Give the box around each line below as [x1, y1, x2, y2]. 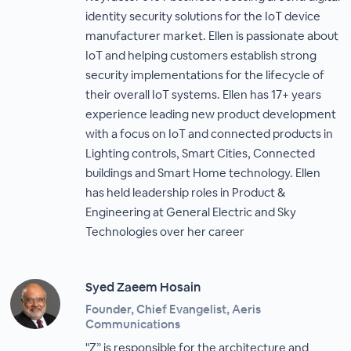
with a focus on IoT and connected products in [85, 126, 334, 141]
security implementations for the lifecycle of [85, 67, 325, 82]
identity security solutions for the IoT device [85, 9, 321, 24]
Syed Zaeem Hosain [85, 279, 201, 295]
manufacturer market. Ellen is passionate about [85, 28, 339, 43]
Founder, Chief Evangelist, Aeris [85, 302, 262, 317]
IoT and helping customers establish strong [85, 48, 317, 63]
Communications [85, 317, 181, 331]
